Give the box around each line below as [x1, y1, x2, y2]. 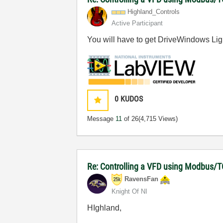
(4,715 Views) [138, 115, 178, 123]
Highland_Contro [127, 8, 175, 15]
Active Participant [111, 19, 163, 27]
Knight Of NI [111, 188, 148, 196]
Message [87, 115, 116, 123]
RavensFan [124, 175, 159, 183]
